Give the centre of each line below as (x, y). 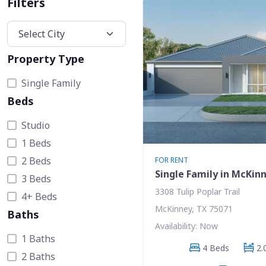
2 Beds (36, 161)
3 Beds (36, 178)
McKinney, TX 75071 (194, 208)
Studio (36, 125)
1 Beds (36, 143)
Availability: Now (186, 226)
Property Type (46, 58)
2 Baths (38, 256)
